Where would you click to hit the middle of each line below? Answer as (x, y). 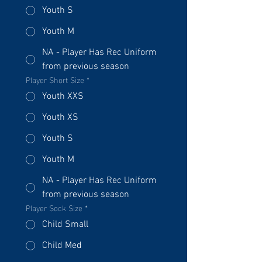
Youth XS (60, 118)
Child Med (62, 246)
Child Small (65, 225)
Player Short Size (55, 79)
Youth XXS (63, 96)
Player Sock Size (54, 207)
